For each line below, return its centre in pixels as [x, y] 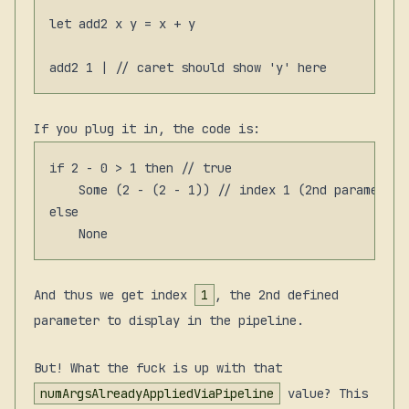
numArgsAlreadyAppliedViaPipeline [157, 393]
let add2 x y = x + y [122, 23]
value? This [324, 393]
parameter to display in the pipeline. [169, 320]
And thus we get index [114, 294]
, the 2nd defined [277, 294]
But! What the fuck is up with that [158, 367]
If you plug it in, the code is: [147, 128]
